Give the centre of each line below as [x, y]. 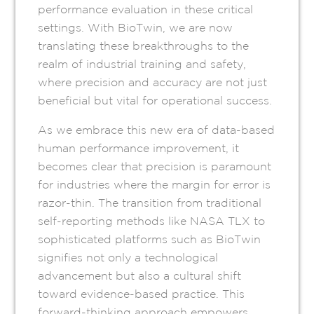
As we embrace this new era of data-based [157, 130]
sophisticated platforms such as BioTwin [150, 239]
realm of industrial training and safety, [142, 64]
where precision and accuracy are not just [153, 82]
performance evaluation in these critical [146, 9]
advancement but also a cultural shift [140, 276]
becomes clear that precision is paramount [155, 166]
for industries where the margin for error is [155, 185]
